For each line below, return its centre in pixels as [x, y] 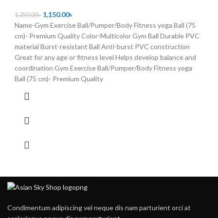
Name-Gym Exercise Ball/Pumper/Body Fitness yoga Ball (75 [105, 25]
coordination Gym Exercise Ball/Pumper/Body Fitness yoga [103, 68]
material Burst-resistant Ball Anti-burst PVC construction [102, 46]
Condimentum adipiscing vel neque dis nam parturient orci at [99, 208]
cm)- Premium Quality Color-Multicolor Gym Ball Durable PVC [107, 36]
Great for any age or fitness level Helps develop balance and [105, 57]
